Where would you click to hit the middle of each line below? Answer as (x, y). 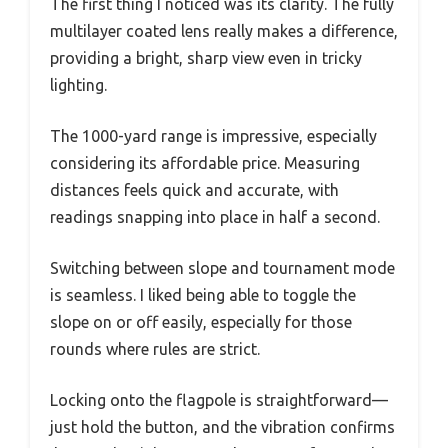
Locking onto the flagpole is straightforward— (219, 400)
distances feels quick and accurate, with (194, 190)
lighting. (78, 85)
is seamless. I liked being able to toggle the (203, 295)
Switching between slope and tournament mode (222, 268)
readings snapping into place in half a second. (215, 217)
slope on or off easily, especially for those (201, 322)
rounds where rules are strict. (155, 349)
